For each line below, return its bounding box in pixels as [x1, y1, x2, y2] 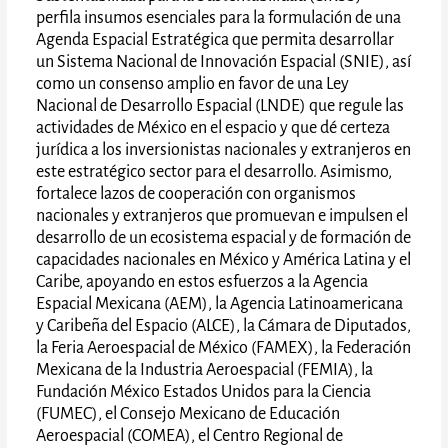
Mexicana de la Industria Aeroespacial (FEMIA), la [36, 360, 374, 379]
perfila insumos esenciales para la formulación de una [36, 8, 402, 27]
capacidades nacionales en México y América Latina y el [36, 250, 412, 269]
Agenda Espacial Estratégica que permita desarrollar [36, 30, 395, 49]
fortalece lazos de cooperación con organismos [36, 184, 357, 203]
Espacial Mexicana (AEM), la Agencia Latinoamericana [36, 294, 404, 313]
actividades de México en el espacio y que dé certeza [36, 118, 391, 137]
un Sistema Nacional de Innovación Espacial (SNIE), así [36, 52, 412, 71]
